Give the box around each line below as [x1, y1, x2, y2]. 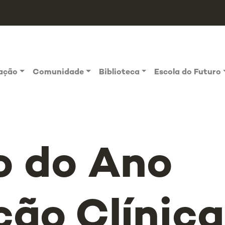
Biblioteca [98, 68, 140, 77]
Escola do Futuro [154, 68, 221, 77]
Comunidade [33, 68, 84, 77]
